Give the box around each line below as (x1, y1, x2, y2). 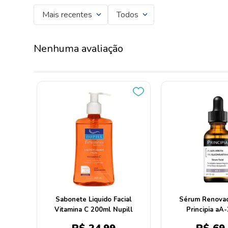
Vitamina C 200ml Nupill (54, 205, 133, 214)
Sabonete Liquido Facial (55, 195, 132, 204)
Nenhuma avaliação (34, 42, 123, 55)
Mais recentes (42, 9, 92, 20)
